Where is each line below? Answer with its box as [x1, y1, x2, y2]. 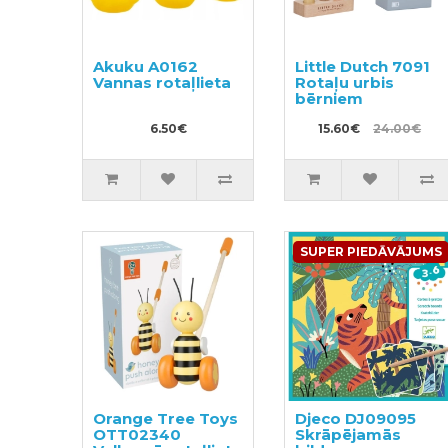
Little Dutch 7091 [294, 56, 430, 76]
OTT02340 [93, 425, 182, 445]
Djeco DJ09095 [294, 409, 416, 429]
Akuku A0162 [93, 56, 199, 76]
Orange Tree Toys [93, 409, 239, 429]
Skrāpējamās [294, 425, 401, 445]
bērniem [294, 88, 363, 108]
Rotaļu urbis [294, 72, 394, 92]
